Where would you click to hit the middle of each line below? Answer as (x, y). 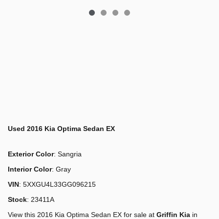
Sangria (70, 154)
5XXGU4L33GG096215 (59, 184)
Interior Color (30, 169)
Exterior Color (31, 154)
